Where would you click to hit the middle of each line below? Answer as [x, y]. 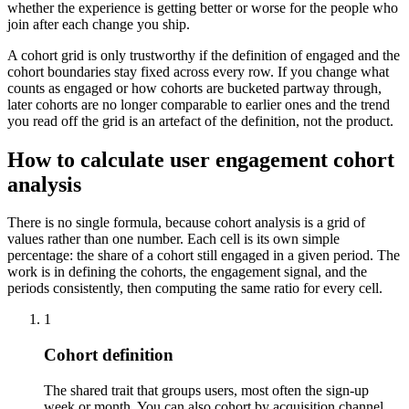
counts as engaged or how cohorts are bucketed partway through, [194, 88]
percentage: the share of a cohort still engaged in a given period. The [204, 256]
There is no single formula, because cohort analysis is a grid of [186, 223]
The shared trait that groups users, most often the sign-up [206, 390]
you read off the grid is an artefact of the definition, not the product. [200, 121]
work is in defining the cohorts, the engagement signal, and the [187, 272]
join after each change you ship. [99, 24]
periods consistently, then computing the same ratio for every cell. [195, 288]
